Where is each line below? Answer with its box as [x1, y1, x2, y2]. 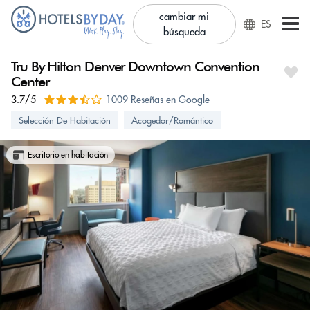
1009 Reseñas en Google [106, 93, 210, 106]
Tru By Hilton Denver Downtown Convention [11, 58, 259, 75]
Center [11, 73, 49, 90]
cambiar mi [159, 10, 210, 23]
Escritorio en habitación [28, 149, 108, 160]
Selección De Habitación [19, 115, 111, 126]
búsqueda [163, 25, 206, 38]
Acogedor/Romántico [131, 115, 213, 126]
